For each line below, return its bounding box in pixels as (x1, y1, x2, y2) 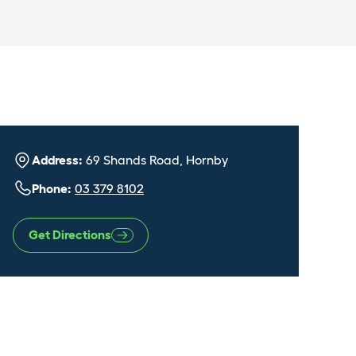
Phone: (32, 181, 72, 195)
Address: (32, 153, 83, 167)
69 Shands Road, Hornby (83, 153, 228, 167)
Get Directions (28, 227, 111, 242)
